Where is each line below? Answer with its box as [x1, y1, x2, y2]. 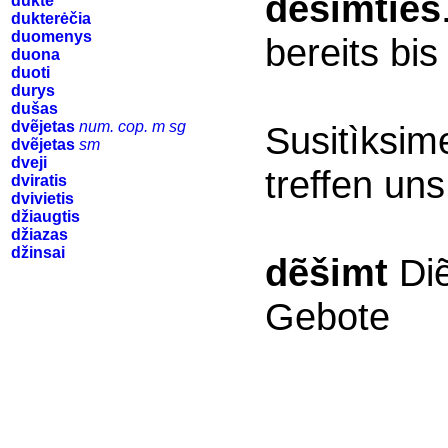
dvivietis [11, 190, 74, 207]
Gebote [265, 295, 390, 338]
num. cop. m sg [79, 118, 186, 135]
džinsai [11, 244, 65, 261]
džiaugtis [11, 208, 80, 225]
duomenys [11, 28, 92, 45]
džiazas [11, 226, 68, 243]
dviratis [11, 172, 67, 189]
